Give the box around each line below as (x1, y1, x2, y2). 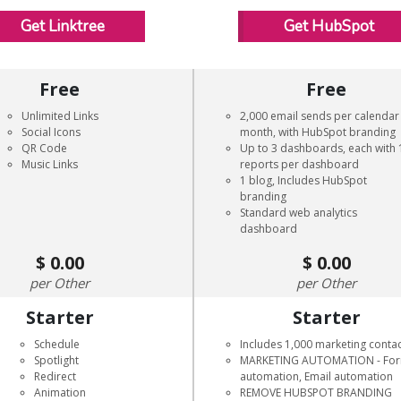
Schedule (33, 337, 80, 352)
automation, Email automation (240, 369, 394, 384)
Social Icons (21, 124, 81, 140)
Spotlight (33, 353, 79, 368)
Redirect (33, 369, 76, 384)
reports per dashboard (240, 157, 360, 172)
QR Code (21, 141, 67, 156)
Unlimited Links (21, 108, 98, 124)
